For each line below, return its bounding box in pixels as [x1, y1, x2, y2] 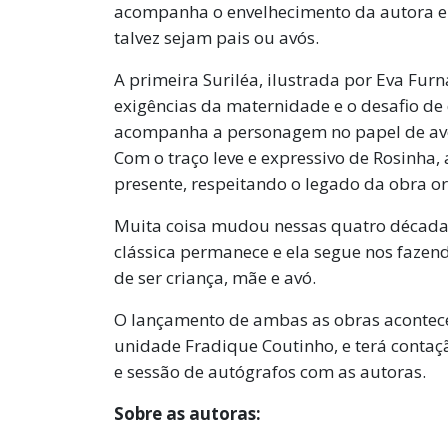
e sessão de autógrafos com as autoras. [114, 360, 426, 384]
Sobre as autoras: [114, 402, 261, 426]
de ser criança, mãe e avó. [114, 266, 316, 290]
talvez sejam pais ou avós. [114, 26, 319, 50]
